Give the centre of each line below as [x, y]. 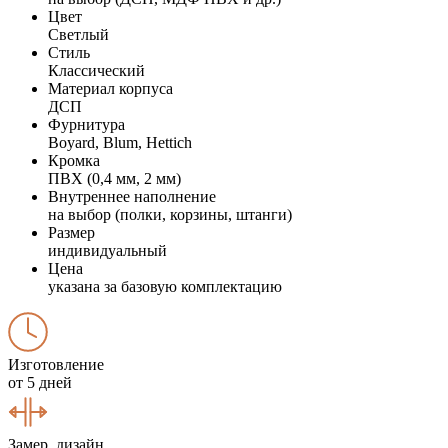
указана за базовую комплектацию [165, 286]
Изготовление [56, 364]
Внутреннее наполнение [132, 196]
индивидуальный [107, 250]
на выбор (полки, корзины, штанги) [170, 214]
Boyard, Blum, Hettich [120, 142]
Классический [96, 70]
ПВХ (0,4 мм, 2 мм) [114, 178]
